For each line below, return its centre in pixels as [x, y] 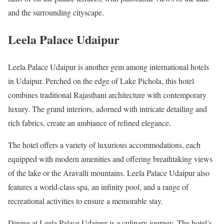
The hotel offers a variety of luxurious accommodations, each [104, 145]
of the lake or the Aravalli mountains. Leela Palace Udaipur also [109, 173]
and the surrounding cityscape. [56, 12]
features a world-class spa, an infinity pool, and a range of [98, 187]
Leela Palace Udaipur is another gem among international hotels [108, 67]
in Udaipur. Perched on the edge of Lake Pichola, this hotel [101, 81]
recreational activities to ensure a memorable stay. [85, 201]
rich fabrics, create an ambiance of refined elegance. [89, 123]
